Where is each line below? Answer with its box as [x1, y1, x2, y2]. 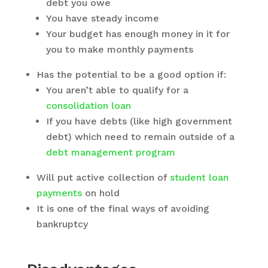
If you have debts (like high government [45, 115, 232, 127]
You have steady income [45, 13, 159, 24]
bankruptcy [36, 218, 88, 230]
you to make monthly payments [45, 44, 193, 55]
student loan [169, 172, 229, 183]
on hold [81, 187, 120, 199]
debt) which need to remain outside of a [45, 131, 234, 142]
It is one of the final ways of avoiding [36, 203, 209, 214]
